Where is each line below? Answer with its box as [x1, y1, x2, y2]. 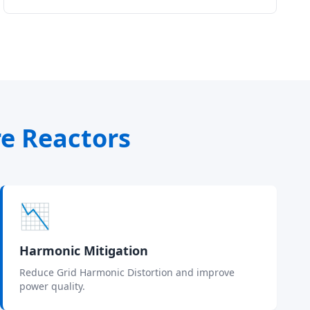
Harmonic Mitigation [19, 242, 148, 259]
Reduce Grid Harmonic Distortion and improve [19, 266, 235, 279]
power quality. [19, 280, 85, 293]
